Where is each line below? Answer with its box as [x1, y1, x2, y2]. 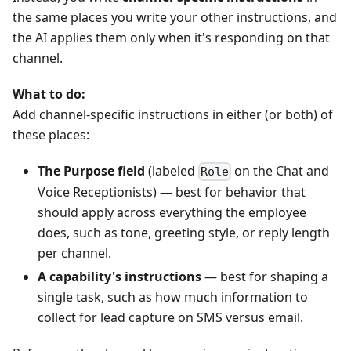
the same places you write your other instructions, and [13, 8, 337, 26]
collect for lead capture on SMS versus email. [38, 309, 303, 327]
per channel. [38, 244, 111, 262]
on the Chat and [231, 161, 330, 179]
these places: [13, 125, 89, 143]
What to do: [13, 85, 85, 103]
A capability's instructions [38, 268, 201, 286]
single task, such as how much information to [38, 288, 308, 306]
